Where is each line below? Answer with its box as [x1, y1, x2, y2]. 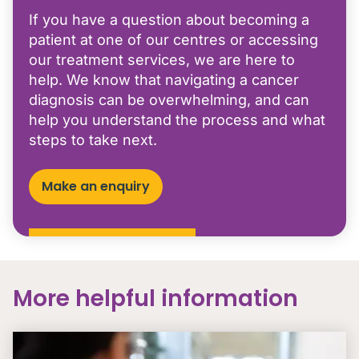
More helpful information [13, 283, 298, 314]
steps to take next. [29, 131, 157, 148]
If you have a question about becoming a [29, 11, 309, 28]
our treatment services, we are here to [29, 51, 295, 68]
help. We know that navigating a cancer [29, 71, 299, 88]
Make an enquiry [42, 177, 150, 196]
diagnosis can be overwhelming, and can [29, 91, 309, 108]
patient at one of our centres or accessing [29, 31, 318, 48]
